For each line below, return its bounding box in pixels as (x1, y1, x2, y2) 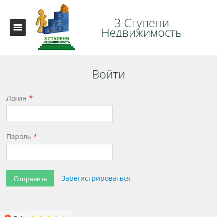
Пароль (6, 132, 31, 141)
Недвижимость (101, 24, 183, 40)
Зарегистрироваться (62, 173, 131, 183)
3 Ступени (114, 14, 170, 31)
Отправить (14, 173, 47, 183)
